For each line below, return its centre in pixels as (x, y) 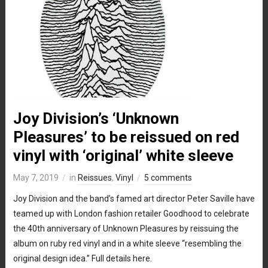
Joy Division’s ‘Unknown (96, 118)
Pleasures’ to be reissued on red (126, 137)
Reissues (95, 177)
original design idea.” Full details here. (82, 258)
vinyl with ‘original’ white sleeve (123, 155)
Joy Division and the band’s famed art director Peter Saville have (134, 198)
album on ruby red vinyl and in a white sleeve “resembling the (127, 243)
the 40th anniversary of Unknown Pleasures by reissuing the (126, 228)
